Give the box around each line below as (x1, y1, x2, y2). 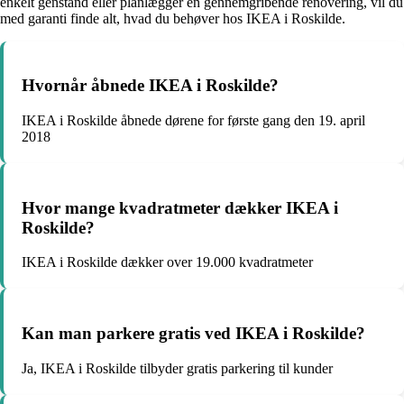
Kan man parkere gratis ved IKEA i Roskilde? (22, 324, 365, 344)
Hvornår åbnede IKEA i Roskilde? (22, 76, 279, 96)
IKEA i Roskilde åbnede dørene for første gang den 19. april (22, 113, 365, 128)
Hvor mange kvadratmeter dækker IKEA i (22, 197, 338, 217)
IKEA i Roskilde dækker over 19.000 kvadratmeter (22, 254, 313, 271)
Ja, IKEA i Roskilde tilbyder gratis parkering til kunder (22, 360, 333, 376)
